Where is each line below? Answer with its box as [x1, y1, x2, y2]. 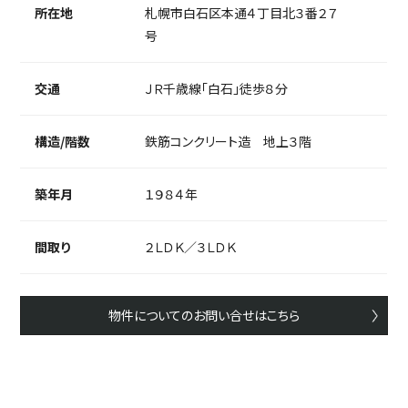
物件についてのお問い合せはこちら [108, 306, 300, 325]
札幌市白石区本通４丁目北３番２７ [145, 4, 339, 23]
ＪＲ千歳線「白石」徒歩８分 [145, 79, 289, 98]
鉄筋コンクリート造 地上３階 [145, 132, 312, 151]
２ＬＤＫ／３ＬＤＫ [145, 238, 237, 257]
